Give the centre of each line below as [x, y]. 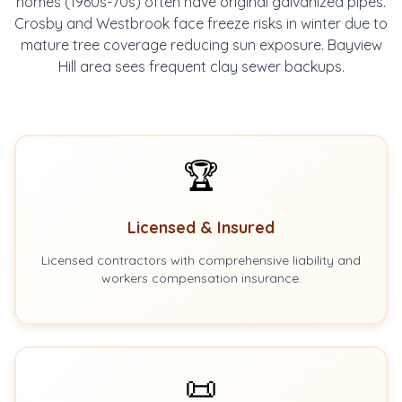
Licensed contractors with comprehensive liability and [201, 260]
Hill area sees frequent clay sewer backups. [201, 66]
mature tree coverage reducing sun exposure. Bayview [201, 45]
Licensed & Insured [201, 227]
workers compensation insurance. [201, 278]
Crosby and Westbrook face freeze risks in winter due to [201, 23]
